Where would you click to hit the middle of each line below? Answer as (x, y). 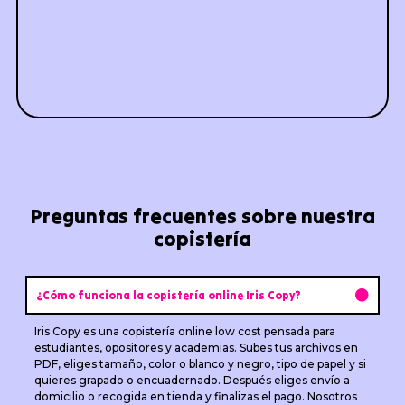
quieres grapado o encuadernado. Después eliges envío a (192, 380)
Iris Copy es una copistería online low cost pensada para (184, 331)
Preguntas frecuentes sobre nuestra (202, 216)
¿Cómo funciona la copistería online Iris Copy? (168, 295)
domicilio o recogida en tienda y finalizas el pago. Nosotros (195, 396)
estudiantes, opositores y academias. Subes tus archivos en (196, 347)
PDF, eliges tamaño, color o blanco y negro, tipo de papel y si (200, 363)
